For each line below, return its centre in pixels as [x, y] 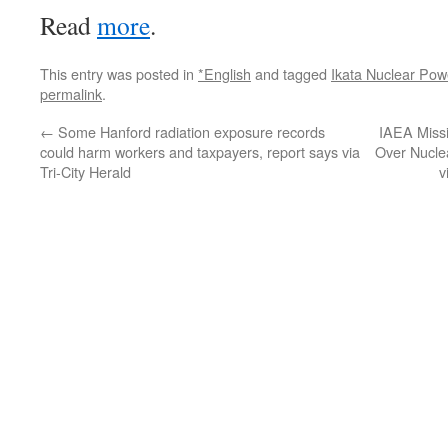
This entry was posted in [119, 73]
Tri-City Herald [85, 171]
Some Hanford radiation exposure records [189, 131]
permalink [71, 93]
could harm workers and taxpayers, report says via [200, 151]
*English [224, 73]
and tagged [291, 73]
